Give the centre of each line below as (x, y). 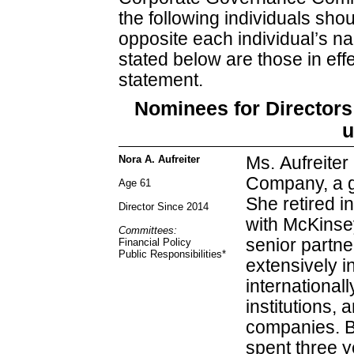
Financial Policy (155, 243)
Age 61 (135, 183)
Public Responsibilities (170, 254)
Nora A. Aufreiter (159, 160)
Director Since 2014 (164, 207)
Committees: (148, 231)
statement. (161, 81)
